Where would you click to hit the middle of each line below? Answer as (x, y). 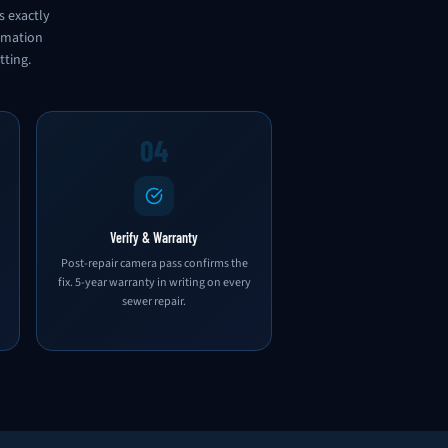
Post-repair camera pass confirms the (154, 263)
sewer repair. (154, 301)
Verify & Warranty (154, 237)
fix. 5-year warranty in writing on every (154, 282)
